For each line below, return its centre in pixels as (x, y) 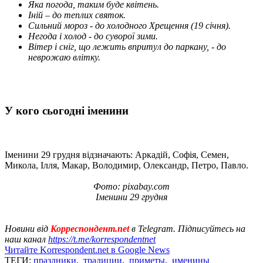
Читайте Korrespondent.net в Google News (87, 249)
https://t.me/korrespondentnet (102, 239)
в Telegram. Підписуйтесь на (187, 228)
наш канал (26, 239)
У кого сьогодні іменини (67, 111)
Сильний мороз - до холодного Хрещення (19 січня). (129, 26)
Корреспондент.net (90, 228)
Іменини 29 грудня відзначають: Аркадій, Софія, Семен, (117, 154)
